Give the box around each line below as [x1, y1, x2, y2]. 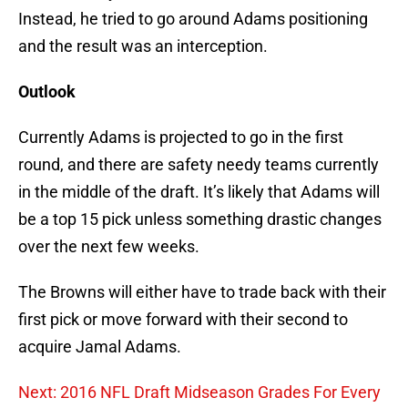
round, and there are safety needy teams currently [18, 155, 379, 175]
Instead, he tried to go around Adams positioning [18, 9, 368, 29]
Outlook [18, 82, 76, 102]
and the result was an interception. [18, 36, 268, 56]
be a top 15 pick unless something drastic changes [18, 209, 382, 229]
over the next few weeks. [18, 237, 199, 257]
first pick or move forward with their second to [18, 310, 348, 330]
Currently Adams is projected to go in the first [18, 127, 343, 148]
